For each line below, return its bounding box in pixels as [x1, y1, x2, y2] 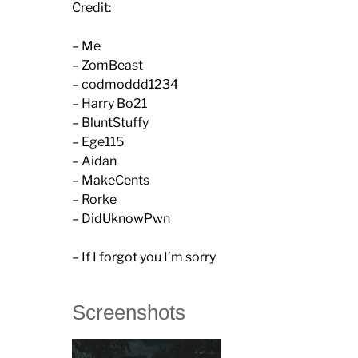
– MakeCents [72, 172, 149, 188]
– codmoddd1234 [72, 76, 178, 92]
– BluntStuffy [72, 114, 149, 130]
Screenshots [72, 300, 185, 324]
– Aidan [72, 153, 117, 169]
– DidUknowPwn [72, 210, 170, 226]
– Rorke [72, 191, 117, 207]
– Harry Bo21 [72, 95, 147, 111]
